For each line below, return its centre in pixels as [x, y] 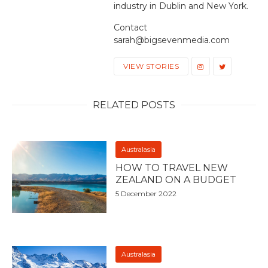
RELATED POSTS [134, 105]
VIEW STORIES [151, 66]
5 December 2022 [146, 194]
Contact [130, 28]
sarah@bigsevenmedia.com [172, 40]
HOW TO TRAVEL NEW [172, 168]
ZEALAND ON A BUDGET [177, 180]
